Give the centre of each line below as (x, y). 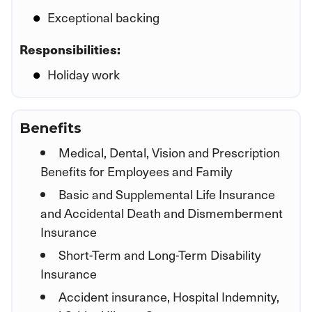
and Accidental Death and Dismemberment (162, 212)
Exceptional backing (103, 17)
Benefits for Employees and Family (136, 171)
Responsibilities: (70, 49)
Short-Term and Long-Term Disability (160, 254)
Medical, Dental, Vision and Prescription (169, 152)
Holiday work (84, 74)
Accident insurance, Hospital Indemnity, (169, 296)
